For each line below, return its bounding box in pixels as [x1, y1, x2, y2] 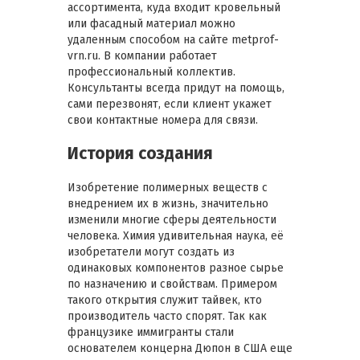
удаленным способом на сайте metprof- [67, 33, 279, 47]
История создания [67, 143, 213, 165]
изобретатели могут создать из [67, 244, 235, 259]
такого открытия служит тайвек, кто [67, 292, 262, 307]
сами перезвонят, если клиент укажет [67, 97, 272, 111]
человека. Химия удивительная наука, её [67, 228, 284, 243]
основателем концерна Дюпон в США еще [67, 341, 292, 355]
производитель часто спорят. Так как [67, 309, 267, 323]
